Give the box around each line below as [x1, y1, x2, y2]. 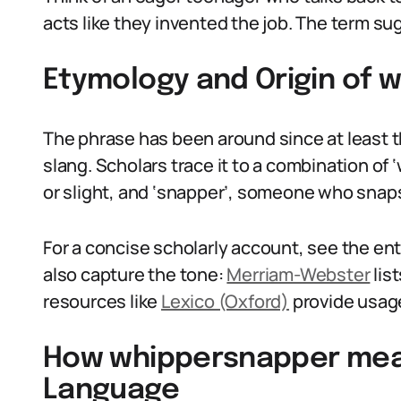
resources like [43, 289, 162, 313]
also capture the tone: [43, 262, 227, 286]
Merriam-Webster [226, 262, 371, 286]
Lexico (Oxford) [161, 289, 290, 313]
